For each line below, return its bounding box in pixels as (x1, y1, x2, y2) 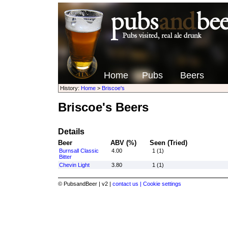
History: (60, 85, 81, 91)
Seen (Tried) (149, 139, 187, 147)
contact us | (112, 181, 143, 187)
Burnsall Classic (59, 148, 99, 154)
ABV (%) (110, 139, 136, 147)
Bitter (59, 154, 72, 160)
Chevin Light (59, 162, 90, 168)
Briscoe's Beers (58, 100, 149, 114)
